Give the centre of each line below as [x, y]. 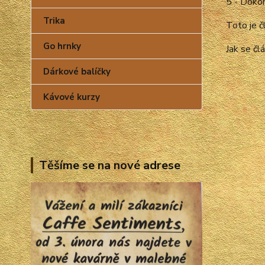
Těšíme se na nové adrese [110, 165]
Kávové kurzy [72, 97]
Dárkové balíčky [77, 72]
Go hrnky [62, 46]
